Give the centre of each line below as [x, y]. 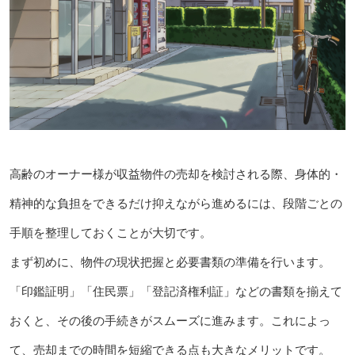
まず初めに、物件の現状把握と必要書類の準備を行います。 [170, 262]
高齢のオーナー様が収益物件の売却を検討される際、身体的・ [176, 174]
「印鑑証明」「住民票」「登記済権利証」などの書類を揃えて [176, 292]
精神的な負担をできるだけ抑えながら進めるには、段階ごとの [176, 204]
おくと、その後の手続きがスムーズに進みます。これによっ [170, 321]
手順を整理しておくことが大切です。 [110, 233]
